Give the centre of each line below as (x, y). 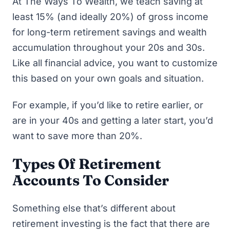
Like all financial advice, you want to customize (115, 63)
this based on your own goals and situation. (109, 78)
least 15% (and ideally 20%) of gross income (110, 16)
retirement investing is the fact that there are (111, 223)
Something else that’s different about (94, 208)
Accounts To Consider (91, 180)
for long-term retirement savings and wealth (110, 32)
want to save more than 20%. (77, 136)
